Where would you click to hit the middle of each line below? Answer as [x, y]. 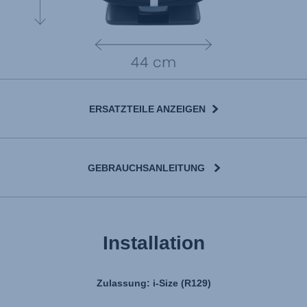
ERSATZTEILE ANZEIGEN [147, 109]
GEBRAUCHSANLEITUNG [146, 168]
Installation [153, 243]
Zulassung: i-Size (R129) [153, 283]
